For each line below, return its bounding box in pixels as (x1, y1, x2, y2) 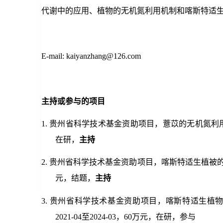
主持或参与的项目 (41, 97, 105, 106)
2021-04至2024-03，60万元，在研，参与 (55, 212, 196, 221)
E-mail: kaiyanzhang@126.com (41, 51, 141, 60)
